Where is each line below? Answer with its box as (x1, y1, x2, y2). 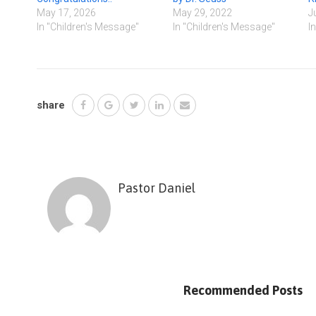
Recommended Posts (183, 282, 303, 298)
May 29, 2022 (172, 6, 232, 18)
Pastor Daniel (118, 180, 195, 195)
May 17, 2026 (37, 6, 96, 18)
